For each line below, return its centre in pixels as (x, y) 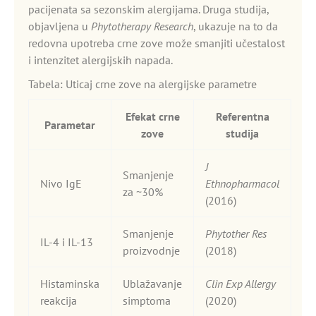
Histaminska (70, 284)
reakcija (59, 300)
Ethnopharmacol (242, 183)
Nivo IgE (61, 183)
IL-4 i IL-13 (67, 242)
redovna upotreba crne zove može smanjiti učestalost (157, 43)
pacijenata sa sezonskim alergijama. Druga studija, (148, 9)
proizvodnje (151, 250)
